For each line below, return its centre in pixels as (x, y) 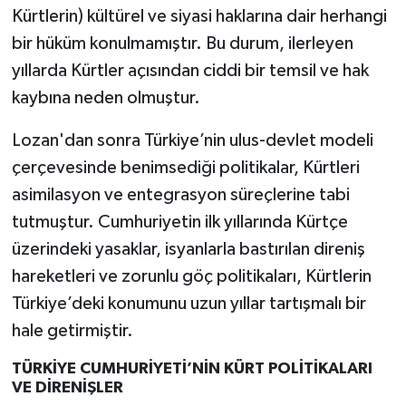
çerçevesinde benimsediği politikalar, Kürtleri (185, 168)
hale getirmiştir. (72, 331)
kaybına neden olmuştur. (106, 98)
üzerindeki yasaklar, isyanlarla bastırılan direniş (188, 250)
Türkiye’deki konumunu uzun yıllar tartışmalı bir (188, 304)
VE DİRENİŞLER (67, 388)
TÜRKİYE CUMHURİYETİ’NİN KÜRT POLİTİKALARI (192, 369)
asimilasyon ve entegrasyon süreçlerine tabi (180, 195)
